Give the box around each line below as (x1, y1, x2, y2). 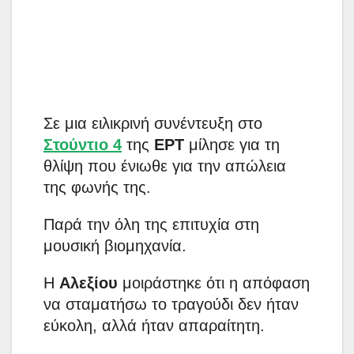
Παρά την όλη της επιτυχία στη (43, 216, 259, 234)
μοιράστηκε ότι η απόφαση (122, 274, 310, 292)
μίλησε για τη (184, 136, 280, 154)
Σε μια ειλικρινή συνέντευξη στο (43, 115, 262, 133)
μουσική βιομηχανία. (43, 237, 186, 255)
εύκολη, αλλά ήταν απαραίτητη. (43, 317, 265, 335)
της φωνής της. (43, 179, 151, 197)
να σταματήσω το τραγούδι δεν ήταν (43, 296, 299, 314)
